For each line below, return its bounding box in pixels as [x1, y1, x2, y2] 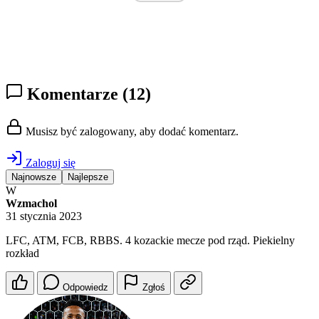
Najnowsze [11, 172, 56, 183]
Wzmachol [6, 197, 57, 210]
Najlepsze [68, 172, 108, 183]
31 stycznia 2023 [6, 210, 82, 223]
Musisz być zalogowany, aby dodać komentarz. [23, 125, 239, 138]
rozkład [6, 247, 39, 260]
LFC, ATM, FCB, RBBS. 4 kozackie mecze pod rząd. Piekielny [6, 234, 295, 247]
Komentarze [23, 85, 122, 104]
